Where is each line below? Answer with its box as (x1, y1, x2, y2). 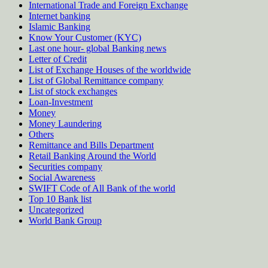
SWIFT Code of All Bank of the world (29, 182, 175, 193)
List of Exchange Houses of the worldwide (29, 64, 191, 75)
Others (29, 129, 54, 139)
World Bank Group (29, 215, 102, 226)
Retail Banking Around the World (29, 150, 156, 161)
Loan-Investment (29, 96, 93, 107)
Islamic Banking (29, 21, 90, 32)
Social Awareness (29, 172, 95, 182)
